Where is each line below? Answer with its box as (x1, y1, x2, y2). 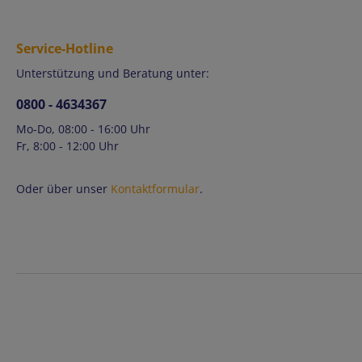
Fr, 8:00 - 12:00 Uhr (16, 138, 119, 154)
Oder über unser (16, 181, 111, 197)
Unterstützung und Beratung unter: (16, 65, 209, 82)
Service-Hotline (16, 40, 113, 58)
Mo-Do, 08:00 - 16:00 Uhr (16, 121, 150, 137)
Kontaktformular (111, 181, 200, 197)
